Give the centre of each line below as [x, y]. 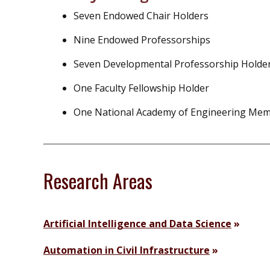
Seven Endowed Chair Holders [141, 16]
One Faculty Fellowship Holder [141, 88]
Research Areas [98, 181]
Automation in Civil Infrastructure [127, 250]
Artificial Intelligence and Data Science [137, 224]
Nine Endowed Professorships [142, 40]
